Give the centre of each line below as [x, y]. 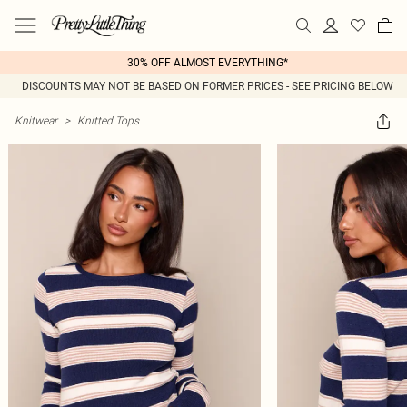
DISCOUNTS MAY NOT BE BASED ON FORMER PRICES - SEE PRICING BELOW [207, 86]
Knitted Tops [108, 120]
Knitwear [36, 120]
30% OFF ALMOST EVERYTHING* [207, 63]
